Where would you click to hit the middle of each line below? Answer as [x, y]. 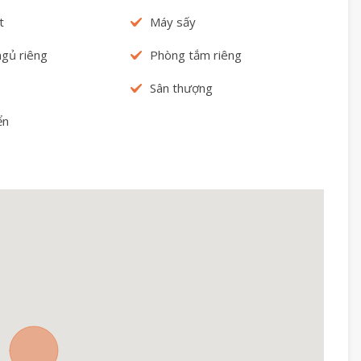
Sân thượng [181, 87]
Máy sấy [172, 21]
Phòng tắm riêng [195, 54]
